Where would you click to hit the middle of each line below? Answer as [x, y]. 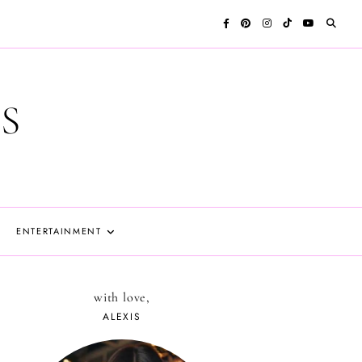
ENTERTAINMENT [59, 231]
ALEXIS [122, 317]
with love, [122, 297]
